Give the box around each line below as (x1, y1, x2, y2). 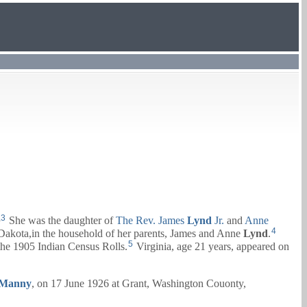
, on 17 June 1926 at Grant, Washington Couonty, (32, 278, 246, 290)
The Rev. (116, 214, 156, 226)
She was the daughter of (6, 214, 116, 226)
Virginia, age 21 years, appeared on (134, 240, 289, 252)
